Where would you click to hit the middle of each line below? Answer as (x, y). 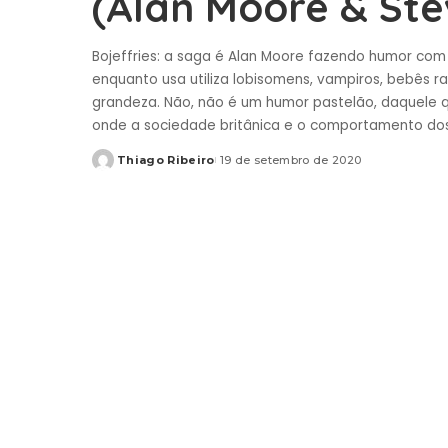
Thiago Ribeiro (166, 160)
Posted (115, 167)
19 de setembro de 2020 (290, 160)
